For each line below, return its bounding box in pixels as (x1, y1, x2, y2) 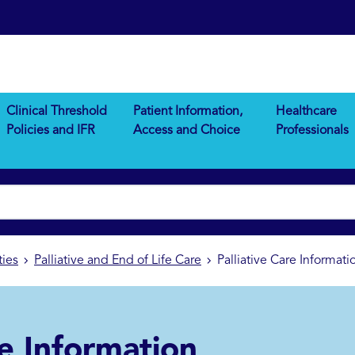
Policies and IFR (6, 124, 95, 138)
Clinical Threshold (6, 105, 108, 119)
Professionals (275, 124, 349, 138)
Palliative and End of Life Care (34, 254, 201, 268)
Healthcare (275, 105, 337, 119)
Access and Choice (133, 124, 241, 138)
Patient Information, (133, 105, 243, 119)
